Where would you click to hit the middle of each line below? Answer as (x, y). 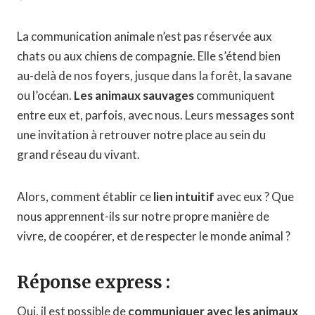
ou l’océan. (45, 95)
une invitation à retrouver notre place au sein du (141, 134)
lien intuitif (184, 196)
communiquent (234, 95)
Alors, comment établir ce (85, 196)
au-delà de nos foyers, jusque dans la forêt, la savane (154, 75)
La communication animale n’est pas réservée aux (144, 36)
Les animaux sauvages (134, 95)
